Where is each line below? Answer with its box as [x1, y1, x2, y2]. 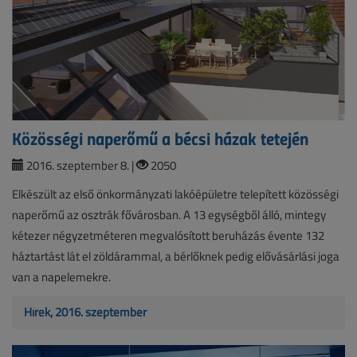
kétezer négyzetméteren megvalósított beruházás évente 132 [12, 227, 324, 245]
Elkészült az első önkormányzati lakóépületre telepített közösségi [12, 186, 339, 203]
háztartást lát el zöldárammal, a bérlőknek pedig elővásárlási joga [12, 248, 339, 265]
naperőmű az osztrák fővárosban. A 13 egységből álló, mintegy [12, 206, 326, 224]
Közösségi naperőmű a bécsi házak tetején [12, 125, 308, 151]
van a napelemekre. [12, 269, 111, 286]
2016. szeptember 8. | [24, 157, 136, 175]
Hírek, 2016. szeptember [24, 304, 147, 321]
